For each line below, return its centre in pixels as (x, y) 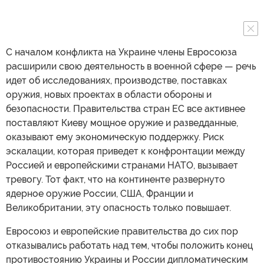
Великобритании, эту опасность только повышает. (118, 208)
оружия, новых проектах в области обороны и (109, 95)
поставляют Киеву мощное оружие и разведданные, (122, 123)
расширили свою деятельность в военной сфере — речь (131, 66)
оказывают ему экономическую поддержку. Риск (115, 137)
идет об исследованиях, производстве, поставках (116, 80)
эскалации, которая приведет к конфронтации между (126, 151)
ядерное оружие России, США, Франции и (100, 194)
